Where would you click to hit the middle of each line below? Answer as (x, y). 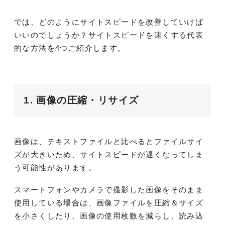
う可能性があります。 (55, 168)
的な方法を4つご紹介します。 (70, 48)
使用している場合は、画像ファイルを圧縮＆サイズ (109, 203)
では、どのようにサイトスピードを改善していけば (109, 22)
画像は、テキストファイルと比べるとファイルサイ (109, 142)
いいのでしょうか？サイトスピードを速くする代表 (109, 35)
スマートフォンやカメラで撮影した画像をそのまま (109, 190)
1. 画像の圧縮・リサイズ (81, 100)
